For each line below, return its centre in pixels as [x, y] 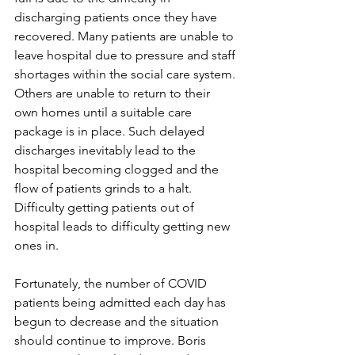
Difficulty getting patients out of [106, 207]
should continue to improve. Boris [112, 340]
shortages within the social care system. [126, 74]
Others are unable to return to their [114, 93]
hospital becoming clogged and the [118, 169]
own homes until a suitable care [105, 112]
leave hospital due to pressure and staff [126, 55]
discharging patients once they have [117, 17]
